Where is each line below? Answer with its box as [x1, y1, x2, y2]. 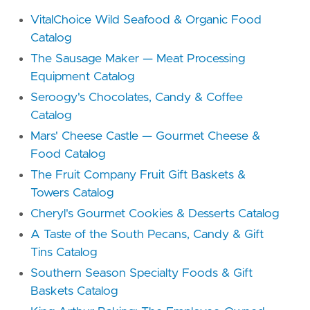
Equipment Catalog [30, 71, 134, 84]
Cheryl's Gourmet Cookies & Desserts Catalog [30, 208, 279, 221]
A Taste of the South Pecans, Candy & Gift [30, 228, 264, 241]
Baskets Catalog [30, 285, 118, 298]
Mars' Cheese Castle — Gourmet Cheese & [30, 130, 260, 143]
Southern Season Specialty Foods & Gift [30, 267, 253, 280]
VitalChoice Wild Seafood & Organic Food [30, 14, 262, 27]
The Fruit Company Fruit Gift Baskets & [30, 169, 246, 182]
